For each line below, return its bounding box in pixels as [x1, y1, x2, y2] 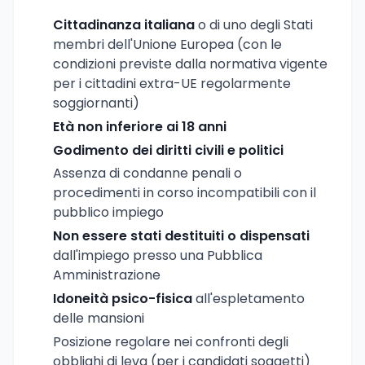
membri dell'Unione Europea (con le [53, 34, 282, 54]
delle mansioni [53, 308, 144, 328]
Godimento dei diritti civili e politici [53, 140, 284, 160]
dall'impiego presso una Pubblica [53, 246, 262, 266]
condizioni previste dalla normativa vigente [53, 54, 328, 73]
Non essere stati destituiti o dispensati [53, 226, 310, 246]
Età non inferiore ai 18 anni [53, 117, 226, 136]
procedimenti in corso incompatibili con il [53, 183, 316, 203]
